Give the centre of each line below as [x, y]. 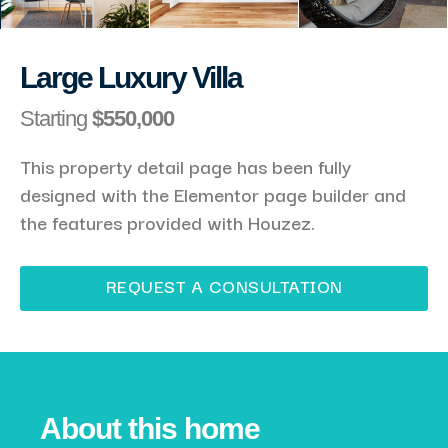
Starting [56, 118]
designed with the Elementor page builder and [213, 193]
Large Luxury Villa [131, 77]
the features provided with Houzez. [167, 221]
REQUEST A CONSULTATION [224, 285]
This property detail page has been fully [185, 165]
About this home [150, 428]
